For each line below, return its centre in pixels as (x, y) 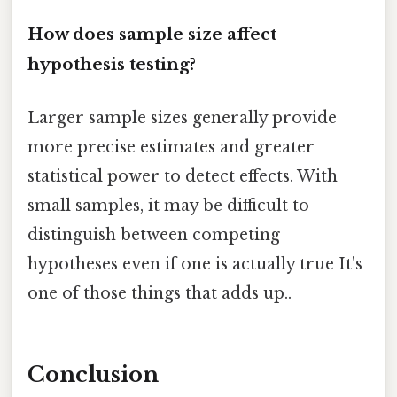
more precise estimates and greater (171, 147)
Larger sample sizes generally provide (182, 117)
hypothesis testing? (112, 65)
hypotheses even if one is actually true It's (195, 264)
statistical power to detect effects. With (183, 176)
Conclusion (93, 375)
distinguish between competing (154, 234)
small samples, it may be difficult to (168, 205)
